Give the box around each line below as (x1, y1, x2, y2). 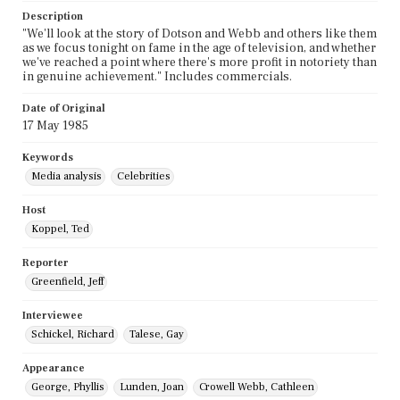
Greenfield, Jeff (31, 275, 104, 289)
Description (22, 10, 83, 24)
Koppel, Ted (31, 222, 89, 237)
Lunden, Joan (120, 380, 184, 395)
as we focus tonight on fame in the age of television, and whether (22, 40, 376, 57)
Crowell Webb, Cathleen (199, 380, 314, 395)
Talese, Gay (129, 328, 184, 342)
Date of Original (22, 102, 105, 116)
